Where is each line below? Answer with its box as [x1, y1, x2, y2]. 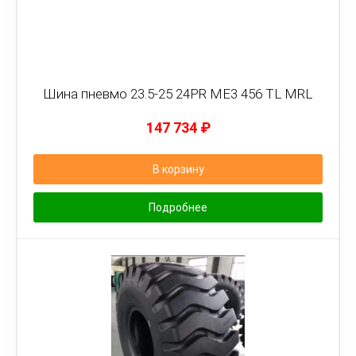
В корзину [152, 163, 204, 176]
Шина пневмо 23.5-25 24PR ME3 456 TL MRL [44, 86, 312, 102]
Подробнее [149, 201, 207, 214]
